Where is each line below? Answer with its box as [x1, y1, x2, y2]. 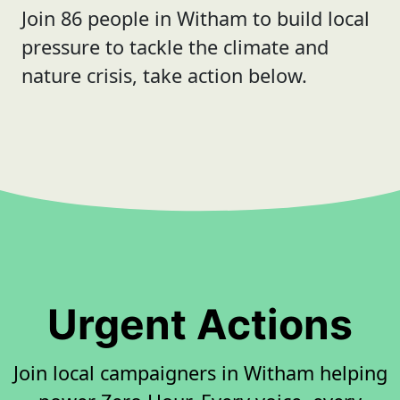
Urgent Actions [47, 299, 353, 350]
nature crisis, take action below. [21, 62, 307, 88]
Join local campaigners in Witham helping [12, 360, 387, 387]
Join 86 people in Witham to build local [21, 5, 370, 31]
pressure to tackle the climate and [21, 34, 329, 60]
